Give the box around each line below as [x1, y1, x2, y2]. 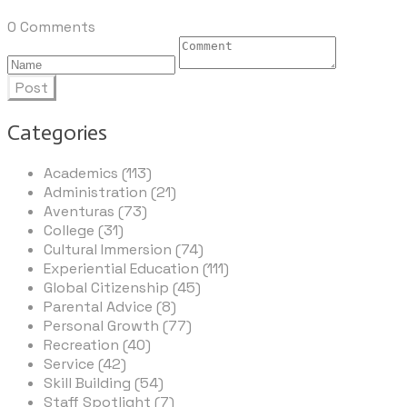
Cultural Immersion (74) [44, 240, 203, 260]
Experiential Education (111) [44, 259, 229, 279]
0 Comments [7, 16, 95, 36]
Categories [7, 118, 107, 145]
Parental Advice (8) [44, 297, 176, 317]
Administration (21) [44, 183, 176, 203]
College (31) [44, 221, 124, 241]
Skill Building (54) [44, 373, 164, 393]
